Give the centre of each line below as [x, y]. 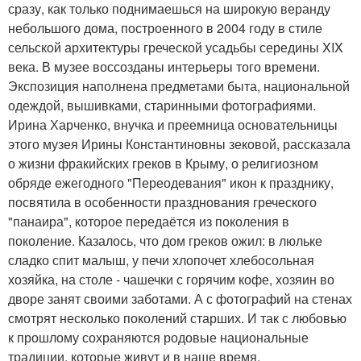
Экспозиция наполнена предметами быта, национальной [179, 86]
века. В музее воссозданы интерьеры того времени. [164, 67]
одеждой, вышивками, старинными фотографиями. [162, 106]
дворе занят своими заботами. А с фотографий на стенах [180, 299]
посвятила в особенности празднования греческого [162, 202]
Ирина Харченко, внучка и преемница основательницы [173, 125]
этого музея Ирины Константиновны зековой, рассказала [179, 144]
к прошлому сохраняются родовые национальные [158, 338]
